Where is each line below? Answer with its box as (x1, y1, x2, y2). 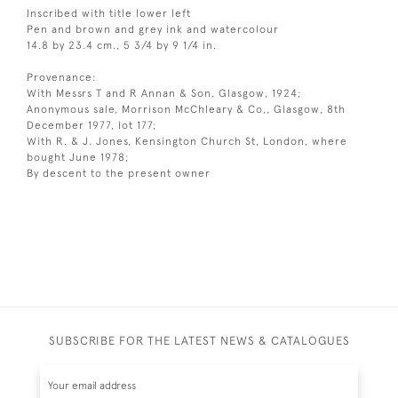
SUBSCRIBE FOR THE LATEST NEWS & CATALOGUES (48, 333, 350, 347)
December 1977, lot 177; (27, 118, 157, 131)
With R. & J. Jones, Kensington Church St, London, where (27, 134, 347, 147)
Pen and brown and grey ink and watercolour (27, 22, 279, 36)
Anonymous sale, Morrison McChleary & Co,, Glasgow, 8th (27, 102, 346, 115)
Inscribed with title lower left (27, 6, 191, 20)
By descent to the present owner (27, 166, 211, 179)
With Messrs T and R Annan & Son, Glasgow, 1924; (27, 86, 302, 99)
